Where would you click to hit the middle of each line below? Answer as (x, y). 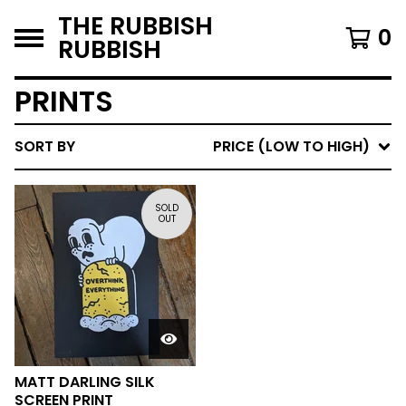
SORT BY (45, 146)
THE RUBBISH (135, 26)
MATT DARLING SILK (85, 382)
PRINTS (64, 101)
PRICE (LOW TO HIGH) (291, 146)
